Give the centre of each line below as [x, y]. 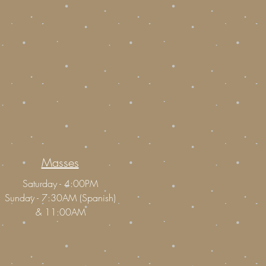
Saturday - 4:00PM [60, 183]
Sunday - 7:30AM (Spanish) [60, 198]
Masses [60, 162]
